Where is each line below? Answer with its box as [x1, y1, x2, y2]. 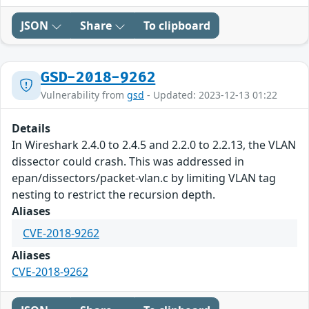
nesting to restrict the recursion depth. [12, 187, 215, 203]
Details [12, 121, 50, 137]
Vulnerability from [41, 88, 127, 102]
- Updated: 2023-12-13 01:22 [144, 88, 277, 102]
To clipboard [143, 18, 210, 34]
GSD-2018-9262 [41, 69, 156, 87]
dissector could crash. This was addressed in [12, 154, 244, 170]
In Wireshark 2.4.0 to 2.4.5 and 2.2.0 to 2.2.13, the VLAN [12, 137, 296, 153]
